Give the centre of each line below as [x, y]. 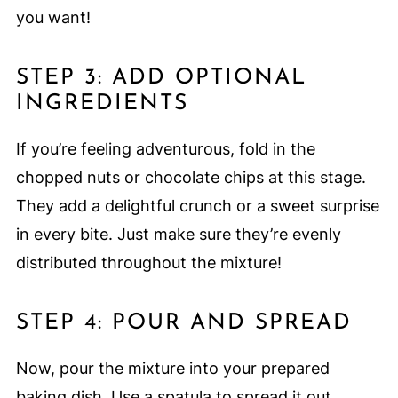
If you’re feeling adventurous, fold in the [165, 149]
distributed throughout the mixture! [148, 263]
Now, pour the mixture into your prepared [172, 369]
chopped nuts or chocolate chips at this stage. [191, 178]
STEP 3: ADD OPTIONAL [161, 78]
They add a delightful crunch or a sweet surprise [197, 206]
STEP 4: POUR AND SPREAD [183, 323]
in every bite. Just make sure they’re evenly [178, 235]
